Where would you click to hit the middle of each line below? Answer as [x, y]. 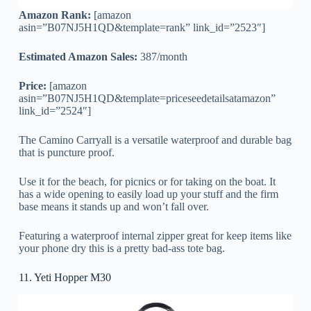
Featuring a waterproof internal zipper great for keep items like [155, 236]
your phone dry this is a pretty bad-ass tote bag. [121, 249]
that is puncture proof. [66, 153]
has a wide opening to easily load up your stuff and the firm [148, 194]
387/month [162, 57]
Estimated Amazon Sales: [78, 57]
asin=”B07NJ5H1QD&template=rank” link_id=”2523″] [142, 28]
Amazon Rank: [54, 15]
